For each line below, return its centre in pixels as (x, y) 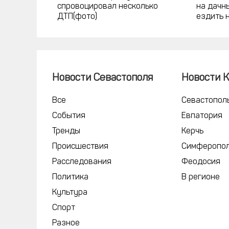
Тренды (66, 131)
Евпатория (202, 116)
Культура (70, 192)
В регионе (201, 177)
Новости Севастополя (102, 78)
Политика (70, 177)
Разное (66, 223)
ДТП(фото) (77, 17)
